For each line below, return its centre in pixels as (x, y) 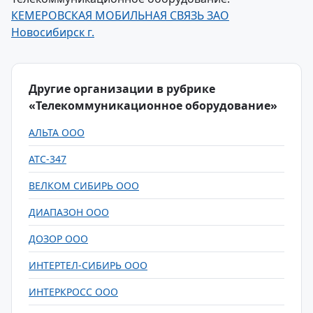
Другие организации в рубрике (122, 89)
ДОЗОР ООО (58, 239)
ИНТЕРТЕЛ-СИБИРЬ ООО (88, 265)
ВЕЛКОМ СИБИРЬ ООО (84, 185)
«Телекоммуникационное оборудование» (153, 105)
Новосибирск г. (53, 32)
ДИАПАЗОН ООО (69, 212)
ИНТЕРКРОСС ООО (73, 292)
